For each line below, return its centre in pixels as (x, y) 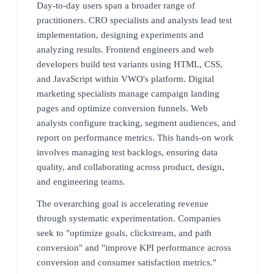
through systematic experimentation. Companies (129, 218)
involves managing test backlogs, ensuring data (127, 152)
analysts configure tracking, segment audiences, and (136, 123)
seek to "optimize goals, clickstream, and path (124, 233)
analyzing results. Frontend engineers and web (125, 49)
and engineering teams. (81, 181)
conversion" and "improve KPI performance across (134, 247)
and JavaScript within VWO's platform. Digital (125, 79)
